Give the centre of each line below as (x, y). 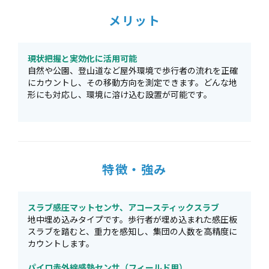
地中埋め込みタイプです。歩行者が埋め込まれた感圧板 (132, 219)
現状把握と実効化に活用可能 (82, 58)
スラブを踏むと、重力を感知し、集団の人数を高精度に (132, 231)
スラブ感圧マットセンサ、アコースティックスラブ (123, 207)
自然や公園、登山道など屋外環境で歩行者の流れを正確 (133, 70)
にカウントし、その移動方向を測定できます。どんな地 (132, 82)
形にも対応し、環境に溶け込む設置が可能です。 (120, 94)
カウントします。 (61, 243)
